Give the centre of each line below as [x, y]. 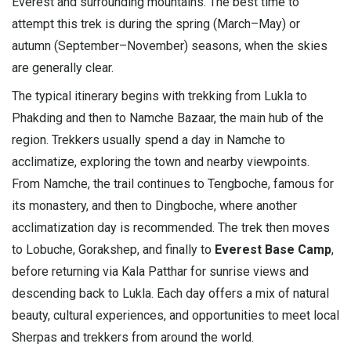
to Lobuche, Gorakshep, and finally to [113, 249]
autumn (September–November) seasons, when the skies [170, 45]
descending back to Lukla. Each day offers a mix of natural [170, 293]
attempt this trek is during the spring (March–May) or [156, 24]
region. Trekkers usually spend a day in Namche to [148, 139]
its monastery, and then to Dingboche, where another [154, 205]
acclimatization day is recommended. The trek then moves [171, 227]
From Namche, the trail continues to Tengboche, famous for [173, 183]
